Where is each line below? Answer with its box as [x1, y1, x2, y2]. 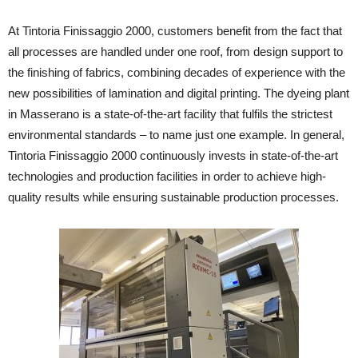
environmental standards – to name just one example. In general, [8, 128, 344, 141]
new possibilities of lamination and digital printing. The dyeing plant [8, 86, 349, 100]
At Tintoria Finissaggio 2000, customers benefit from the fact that [8, 24, 342, 38]
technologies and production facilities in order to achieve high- [8, 169, 326, 183]
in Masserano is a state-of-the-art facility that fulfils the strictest [8, 107, 332, 121]
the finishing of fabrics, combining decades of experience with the [8, 66, 345, 79]
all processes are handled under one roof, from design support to [8, 45, 343, 58]
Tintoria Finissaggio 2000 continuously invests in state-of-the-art [8, 149, 338, 162]
